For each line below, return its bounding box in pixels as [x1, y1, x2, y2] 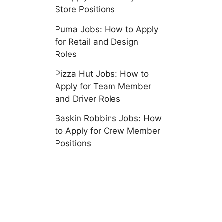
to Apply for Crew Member [55, 126, 160, 136]
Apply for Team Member [55, 81, 151, 91]
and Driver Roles [55, 94, 120, 104]
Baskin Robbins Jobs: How [55, 113, 162, 123]
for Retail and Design [55, 37, 138, 47]
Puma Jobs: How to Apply [55, 24, 158, 34]
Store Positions [55, 4, 115, 14]
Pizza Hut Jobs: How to [55, 69, 149, 79]
